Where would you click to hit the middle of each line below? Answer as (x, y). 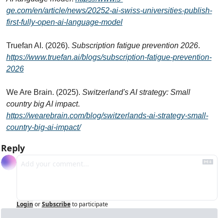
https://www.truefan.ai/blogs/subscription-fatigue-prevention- (109, 57)
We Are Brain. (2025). (44, 92)
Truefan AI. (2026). (39, 45)
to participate (90, 204)
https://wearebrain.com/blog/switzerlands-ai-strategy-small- (107, 115)
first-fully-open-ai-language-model (64, 22)
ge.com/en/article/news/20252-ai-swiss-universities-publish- (109, 10)
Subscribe (56, 204)
